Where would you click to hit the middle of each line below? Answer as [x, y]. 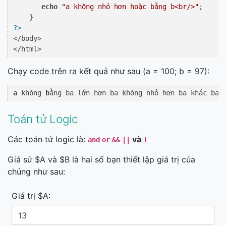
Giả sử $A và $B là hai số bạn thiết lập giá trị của [101, 159]
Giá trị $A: [31, 196]
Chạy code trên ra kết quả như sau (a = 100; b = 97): [108, 71]
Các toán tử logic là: [48, 139]
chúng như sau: [36, 172]
